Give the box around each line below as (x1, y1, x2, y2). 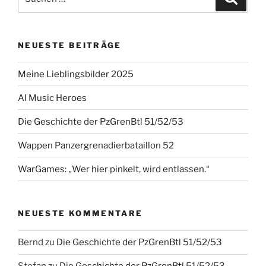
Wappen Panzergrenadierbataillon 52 (18, 140, 174, 151)
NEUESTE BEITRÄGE (18, 40, 122, 50)
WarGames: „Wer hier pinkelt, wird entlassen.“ (18, 163, 210, 175)
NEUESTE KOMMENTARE (18, 208, 143, 218)
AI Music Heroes (18, 92, 87, 103)
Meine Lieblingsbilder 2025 (18, 68, 134, 80)
